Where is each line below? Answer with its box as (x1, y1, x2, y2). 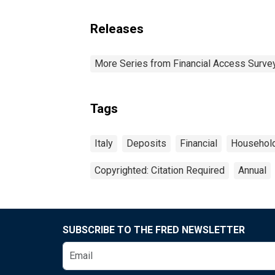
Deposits (126, 137, 166, 149)
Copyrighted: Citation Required (95, 164, 225, 176)
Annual (238, 164, 266, 176)
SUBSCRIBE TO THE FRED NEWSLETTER (63, 223, 245, 236)
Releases (90, 21, 144, 36)
